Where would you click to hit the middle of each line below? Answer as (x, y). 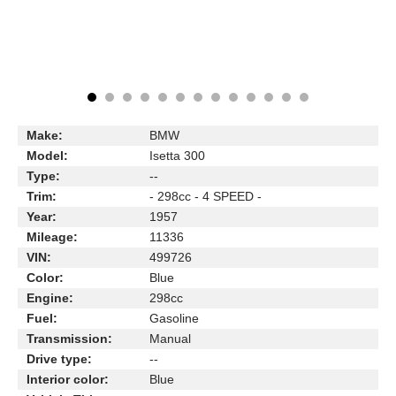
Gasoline (174, 318)
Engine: (50, 298)
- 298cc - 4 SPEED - (206, 196)
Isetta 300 (177, 156)
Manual (170, 339)
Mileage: (52, 237)
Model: (47, 156)
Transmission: (69, 339)
